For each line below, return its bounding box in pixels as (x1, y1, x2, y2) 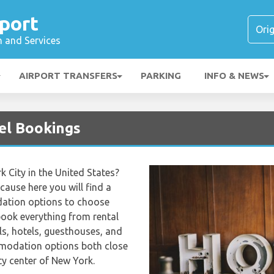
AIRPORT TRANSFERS (19, 70, 117, 81)
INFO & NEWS (204, 70, 264, 81)
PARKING (141, 70, 181, 81)
